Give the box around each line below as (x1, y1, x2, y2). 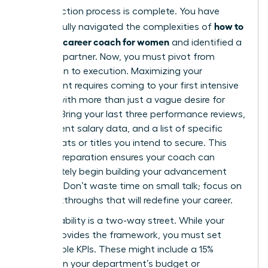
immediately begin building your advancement (22, 167, 227, 177)
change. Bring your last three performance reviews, (22, 109, 245, 120)
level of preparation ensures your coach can (22, 153, 215, 163)
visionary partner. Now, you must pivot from (22, 52, 215, 62)
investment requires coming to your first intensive (22, 81, 239, 91)
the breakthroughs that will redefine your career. (22, 196, 233, 206)
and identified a (169, 38, 242, 48)
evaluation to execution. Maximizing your (22, 66, 202, 77)
